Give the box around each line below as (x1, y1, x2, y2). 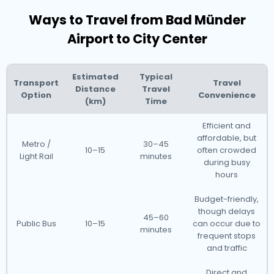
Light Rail (19, 150, 53, 162)
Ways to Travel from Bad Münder (28, 11, 246, 29)
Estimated (72, 71, 119, 83)
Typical (139, 71, 172, 83)
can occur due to (193, 218, 261, 229)
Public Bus (16, 218, 56, 229)
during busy (203, 157, 250, 168)
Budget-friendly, (194, 193, 259, 205)
